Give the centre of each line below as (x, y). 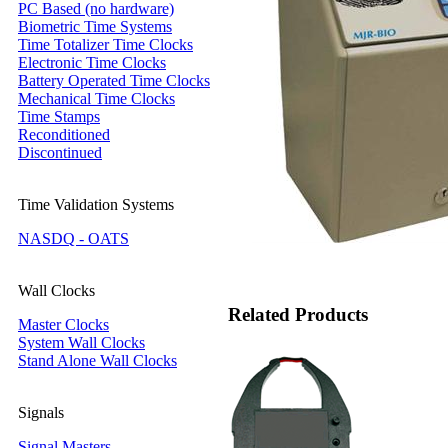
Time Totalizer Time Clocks (105, 44)
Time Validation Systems (96, 204)
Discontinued (60, 152)
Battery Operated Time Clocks (114, 80)
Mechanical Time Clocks (96, 98)
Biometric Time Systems (95, 26)
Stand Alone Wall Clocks (97, 360)
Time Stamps (59, 116)
